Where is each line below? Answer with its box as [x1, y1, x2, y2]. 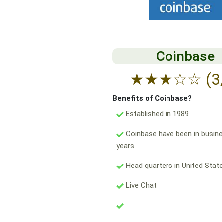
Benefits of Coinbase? [112, 94, 192, 103]
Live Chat [124, 181, 157, 190]
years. [116, 141, 136, 151]
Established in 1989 [124, 110, 189, 119]
